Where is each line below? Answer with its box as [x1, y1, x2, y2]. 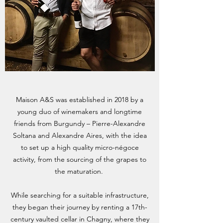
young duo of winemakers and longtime [17, 107, 142, 116]
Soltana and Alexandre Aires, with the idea [12, 131, 147, 140]
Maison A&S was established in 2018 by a [16, 95, 143, 104]
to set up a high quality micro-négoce [20, 143, 139, 152]
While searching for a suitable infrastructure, [10, 191, 149, 200]
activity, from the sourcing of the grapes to [13, 155, 146, 164]
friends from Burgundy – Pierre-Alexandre [14, 119, 145, 128]
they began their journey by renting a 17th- [12, 203, 147, 212]
